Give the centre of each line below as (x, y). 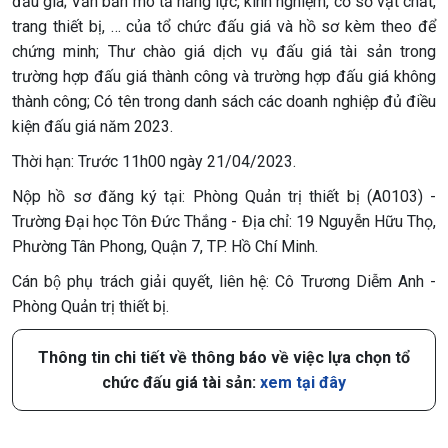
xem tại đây (303, 382)
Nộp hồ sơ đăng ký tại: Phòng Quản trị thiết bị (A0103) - (224, 196)
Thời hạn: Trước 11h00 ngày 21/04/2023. (154, 161)
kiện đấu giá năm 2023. (92, 126)
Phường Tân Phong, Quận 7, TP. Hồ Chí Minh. (165, 246)
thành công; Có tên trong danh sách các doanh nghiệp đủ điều (224, 101)
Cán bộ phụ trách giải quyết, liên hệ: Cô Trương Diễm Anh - (224, 281)
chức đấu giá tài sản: (181, 382)
